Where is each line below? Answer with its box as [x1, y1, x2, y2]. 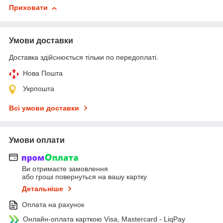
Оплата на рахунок [22, 201, 84, 209]
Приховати [9, 3, 48, 12]
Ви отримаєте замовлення [22, 165, 108, 173]
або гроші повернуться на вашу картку [22, 173, 147, 181]
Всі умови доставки [9, 104, 79, 112]
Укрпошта [23, 84, 54, 93]
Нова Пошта [23, 69, 63, 77]
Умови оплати [9, 135, 65, 144]
